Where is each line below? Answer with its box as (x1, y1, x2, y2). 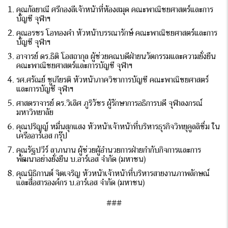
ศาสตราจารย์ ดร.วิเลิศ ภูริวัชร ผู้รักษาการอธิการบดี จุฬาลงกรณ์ (16, 98, 203, 108)
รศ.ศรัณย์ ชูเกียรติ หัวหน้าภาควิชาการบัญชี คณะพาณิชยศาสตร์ (16, 74, 209, 85)
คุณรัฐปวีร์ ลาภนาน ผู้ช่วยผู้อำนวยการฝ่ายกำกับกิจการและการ (16, 145, 202, 155)
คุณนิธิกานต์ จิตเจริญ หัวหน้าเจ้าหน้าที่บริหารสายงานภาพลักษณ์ (16, 168, 210, 179)
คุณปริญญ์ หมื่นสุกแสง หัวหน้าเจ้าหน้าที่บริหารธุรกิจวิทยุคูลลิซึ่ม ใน (16, 121, 220, 132)
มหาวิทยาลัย (16, 107, 54, 118)
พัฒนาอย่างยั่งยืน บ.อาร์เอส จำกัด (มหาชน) (16, 154, 146, 164)
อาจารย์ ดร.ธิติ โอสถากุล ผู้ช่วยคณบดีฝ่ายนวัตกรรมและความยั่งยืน (16, 51, 216, 62)
